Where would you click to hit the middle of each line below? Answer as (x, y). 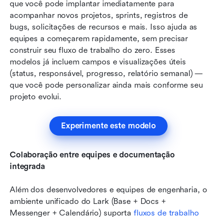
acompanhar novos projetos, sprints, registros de (99, 15)
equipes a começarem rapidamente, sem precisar (99, 38)
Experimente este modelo (108, 125)
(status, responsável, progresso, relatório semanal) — (106, 73)
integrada (29, 166)
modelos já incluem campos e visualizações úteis (98, 62)
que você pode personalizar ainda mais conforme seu (106, 85)
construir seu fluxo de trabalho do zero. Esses (93, 50)
